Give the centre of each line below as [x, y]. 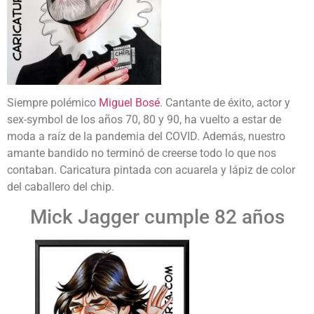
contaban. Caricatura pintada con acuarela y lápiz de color [151, 170]
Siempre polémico [53, 102]
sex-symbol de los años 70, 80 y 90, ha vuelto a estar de [144, 119]
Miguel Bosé [129, 102]
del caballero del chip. [61, 186]
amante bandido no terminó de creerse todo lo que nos [142, 153]
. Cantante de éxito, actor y [225, 102]
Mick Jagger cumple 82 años [157, 217]
